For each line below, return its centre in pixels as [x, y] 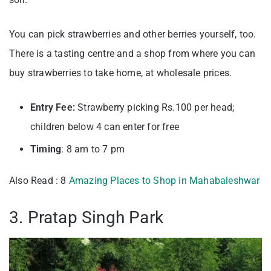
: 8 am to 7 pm [93, 149]
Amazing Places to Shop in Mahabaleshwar [164, 181]
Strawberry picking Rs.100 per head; [155, 108]
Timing [46, 149]
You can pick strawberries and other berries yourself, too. [133, 34]
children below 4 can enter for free [105, 127]
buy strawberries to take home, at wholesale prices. [121, 73]
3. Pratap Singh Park [86, 218]
